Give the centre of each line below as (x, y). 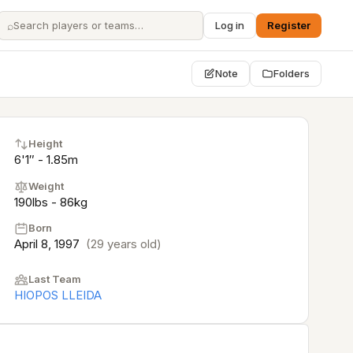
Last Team (55, 279)
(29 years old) (124, 244)
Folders (292, 73)
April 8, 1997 (48, 244)
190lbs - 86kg (51, 202)
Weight (46, 186)
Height (45, 143)
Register (289, 25)
